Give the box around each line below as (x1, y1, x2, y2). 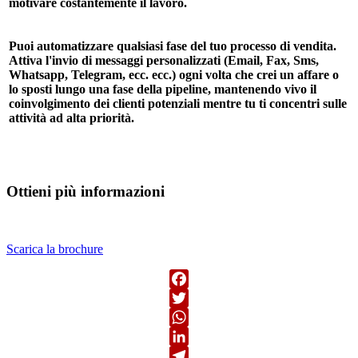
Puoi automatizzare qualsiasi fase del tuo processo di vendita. (9, 38, 336, 53)
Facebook (169, 291, 219, 305)
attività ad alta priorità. (9, 110, 134, 125)
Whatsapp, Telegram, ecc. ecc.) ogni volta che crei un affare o (9, 67, 339, 82)
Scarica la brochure (6, 242, 103, 257)
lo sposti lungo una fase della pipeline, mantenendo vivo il (9, 82, 316, 96)
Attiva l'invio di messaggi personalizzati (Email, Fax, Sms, (9, 53, 319, 67)
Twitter (169, 310, 205, 324)
